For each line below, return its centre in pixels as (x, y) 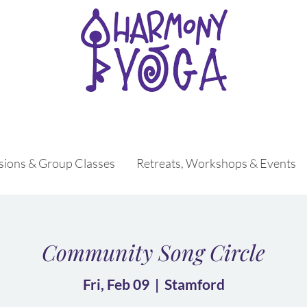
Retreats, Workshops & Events (216, 163)
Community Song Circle (153, 252)
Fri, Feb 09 (116, 284)
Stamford (194, 284)
